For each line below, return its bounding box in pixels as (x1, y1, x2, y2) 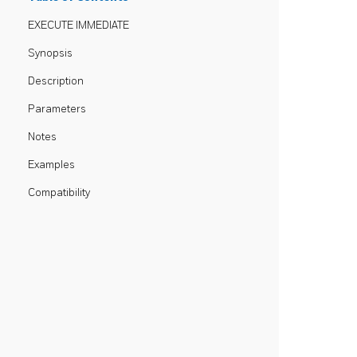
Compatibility (28, 186, 90, 199)
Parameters (28, 103, 86, 116)
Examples (28, 159, 75, 171)
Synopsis (28, 47, 73, 60)
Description (28, 75, 84, 88)
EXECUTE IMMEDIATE (28, 19, 129, 32)
